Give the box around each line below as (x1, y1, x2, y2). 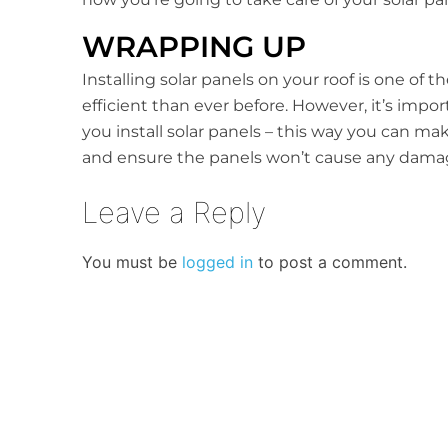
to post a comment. (253, 252, 407, 273)
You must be (82, 252, 182, 273)
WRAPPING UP (82, 29, 306, 65)
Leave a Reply (82, 195, 266, 231)
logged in (182, 252, 253, 273)
